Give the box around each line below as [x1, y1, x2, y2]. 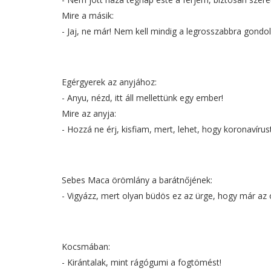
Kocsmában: [62, 241, 110, 253]
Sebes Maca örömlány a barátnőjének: [62, 174, 212, 186]
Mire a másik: [62, 10, 114, 22]
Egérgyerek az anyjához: [62, 76, 157, 88]
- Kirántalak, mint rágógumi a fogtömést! [62, 256, 221, 269]
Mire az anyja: [62, 108, 116, 120]
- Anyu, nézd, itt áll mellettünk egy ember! [62, 92, 223, 104]
